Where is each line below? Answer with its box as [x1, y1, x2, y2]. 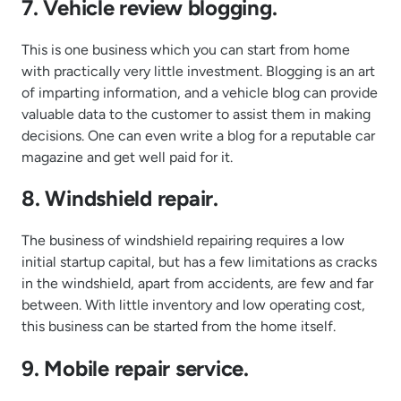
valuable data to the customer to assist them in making [21, 105, 371, 123]
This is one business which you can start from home [21, 40, 350, 58]
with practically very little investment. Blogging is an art [21, 62, 375, 80]
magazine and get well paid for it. [21, 148, 233, 166]
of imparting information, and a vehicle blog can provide [21, 83, 378, 101]
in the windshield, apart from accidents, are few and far [21, 275, 373, 293]
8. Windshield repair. [21, 185, 218, 212]
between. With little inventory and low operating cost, [21, 296, 365, 314]
